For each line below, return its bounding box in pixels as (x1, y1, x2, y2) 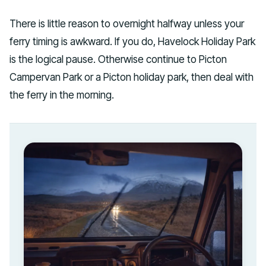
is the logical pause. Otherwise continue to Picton (9, 52, 227, 65)
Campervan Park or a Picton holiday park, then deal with (9, 70, 254, 83)
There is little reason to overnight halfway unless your (9, 17, 244, 30)
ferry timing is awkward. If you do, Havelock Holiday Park (9, 34, 255, 47)
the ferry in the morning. (9, 88, 114, 101)
